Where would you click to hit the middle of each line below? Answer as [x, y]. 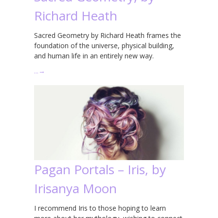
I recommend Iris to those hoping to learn [100, 208]
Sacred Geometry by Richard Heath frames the [108, 35]
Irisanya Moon [75, 188]
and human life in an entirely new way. [94, 55]
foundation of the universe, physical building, [104, 45]
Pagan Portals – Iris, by [100, 169]
